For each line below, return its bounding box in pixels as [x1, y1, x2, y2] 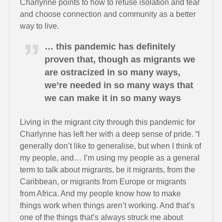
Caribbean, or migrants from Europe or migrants [20, 177, 186, 186]
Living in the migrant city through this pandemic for [20, 118, 195, 126]
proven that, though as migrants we [45, 55, 195, 64]
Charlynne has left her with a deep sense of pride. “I [20, 130, 200, 138]
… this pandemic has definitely [45, 42, 175, 52]
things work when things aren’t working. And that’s [20, 201, 195, 210]
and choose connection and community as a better [20, 10, 196, 18]
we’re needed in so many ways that [45, 80, 193, 90]
